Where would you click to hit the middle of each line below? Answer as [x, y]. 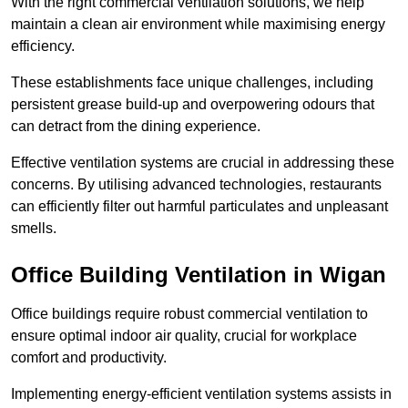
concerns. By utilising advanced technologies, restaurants [196, 185]
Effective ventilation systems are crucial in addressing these [203, 163]
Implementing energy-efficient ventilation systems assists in [201, 394]
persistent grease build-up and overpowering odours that [193, 105]
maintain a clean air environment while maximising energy [198, 25]
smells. [34, 229]
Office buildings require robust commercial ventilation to [189, 314]
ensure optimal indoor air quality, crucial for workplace [184, 336]
